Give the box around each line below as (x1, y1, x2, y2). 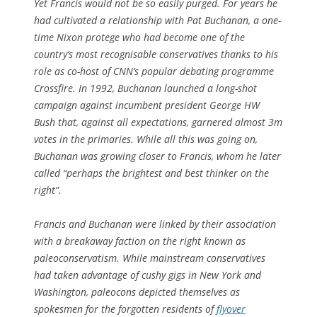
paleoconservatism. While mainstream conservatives (34, 251, 265, 265)
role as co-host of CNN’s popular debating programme (34, 64, 274, 79)
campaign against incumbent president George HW (34, 98, 260, 113)
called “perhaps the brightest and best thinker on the (34, 166, 269, 180)
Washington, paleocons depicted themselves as (34, 285, 240, 299)
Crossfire (34, 81, 73, 96)
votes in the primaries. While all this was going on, (34, 132, 258, 146)
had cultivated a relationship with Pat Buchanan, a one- (34, 13, 281, 28)
